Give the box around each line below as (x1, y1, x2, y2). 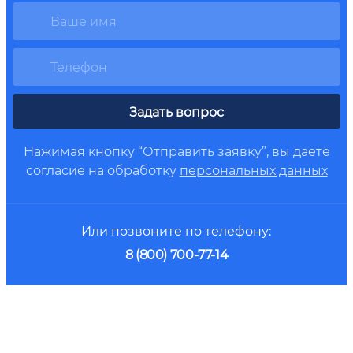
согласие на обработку (25, 161, 180, 178)
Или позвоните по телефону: (81, 221, 272, 239)
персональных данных (179, 161, 328, 178)
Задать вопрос (176, 102, 224, 120)
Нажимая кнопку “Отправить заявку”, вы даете (23, 142, 330, 159)
